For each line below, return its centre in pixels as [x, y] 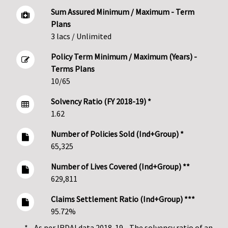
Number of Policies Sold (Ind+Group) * [117, 134]
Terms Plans [73, 69]
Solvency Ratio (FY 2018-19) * [101, 102]
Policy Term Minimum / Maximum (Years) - [124, 57]
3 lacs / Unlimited [81, 36]
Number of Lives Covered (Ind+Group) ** [120, 167]
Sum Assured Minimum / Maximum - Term [122, 12]
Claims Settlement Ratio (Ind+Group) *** [123, 199]
